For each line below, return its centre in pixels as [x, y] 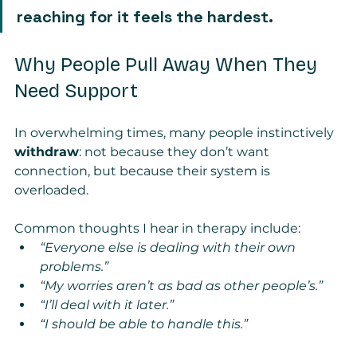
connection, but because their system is [144, 171]
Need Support [76, 91]
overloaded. [51, 190]
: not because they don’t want [176, 152]
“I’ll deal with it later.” [107, 305]
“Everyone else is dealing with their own [169, 248]
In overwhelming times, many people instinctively [176, 133]
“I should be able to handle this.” [144, 324]
